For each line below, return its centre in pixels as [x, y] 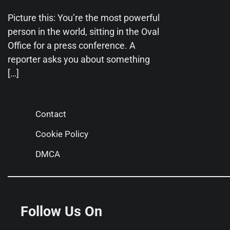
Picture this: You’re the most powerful [84, 17]
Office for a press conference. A [72, 45]
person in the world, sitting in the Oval [83, 31]
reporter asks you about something [79, 59]
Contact [51, 114]
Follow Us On [61, 211]
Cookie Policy [62, 134]
